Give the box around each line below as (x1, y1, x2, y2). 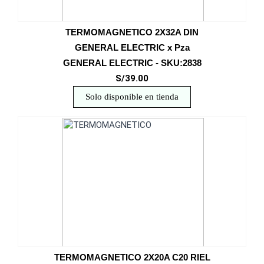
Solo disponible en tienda (85, 92, 179, 101)
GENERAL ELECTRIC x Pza (74, 42, 190, 52)
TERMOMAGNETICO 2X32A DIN (65, 27, 199, 37)
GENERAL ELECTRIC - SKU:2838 (62, 58, 202, 68)
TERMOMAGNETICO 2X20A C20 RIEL (54, 252, 210, 262)
